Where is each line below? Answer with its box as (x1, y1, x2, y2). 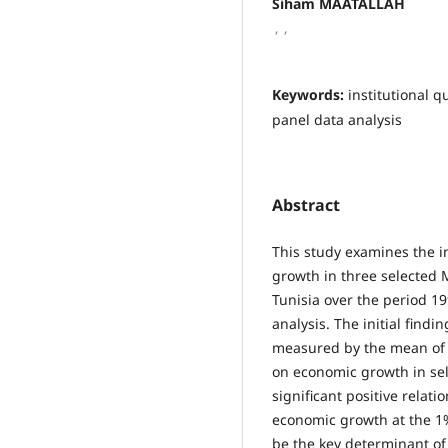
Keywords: (272, 84, 348, 104)
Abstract (272, 193, 340, 216)
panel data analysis (272, 109, 402, 129)
